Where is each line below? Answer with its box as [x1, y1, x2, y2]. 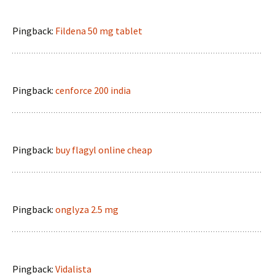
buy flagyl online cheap [55, 144, 152, 156]
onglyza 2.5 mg [55, 203, 118, 215]
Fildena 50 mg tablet [55, 25, 142, 37]
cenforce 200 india [55, 84, 131, 96]
